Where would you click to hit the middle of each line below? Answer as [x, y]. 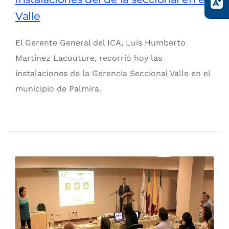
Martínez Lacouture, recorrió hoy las [89, 58]
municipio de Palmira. [58, 89]
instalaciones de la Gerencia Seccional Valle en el [113, 74]
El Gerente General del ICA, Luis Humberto [100, 43]
